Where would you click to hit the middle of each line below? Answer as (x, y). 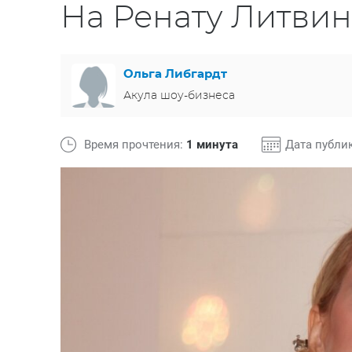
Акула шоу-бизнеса (179, 95)
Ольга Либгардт (175, 74)
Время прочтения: (135, 145)
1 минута (212, 145)
